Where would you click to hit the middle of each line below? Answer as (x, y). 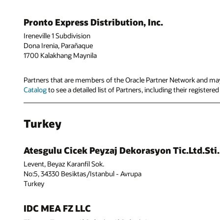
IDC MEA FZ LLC (57, 208)
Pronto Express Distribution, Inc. (93, 22)
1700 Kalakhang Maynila (60, 55)
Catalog (35, 90)
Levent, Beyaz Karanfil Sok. (64, 164)
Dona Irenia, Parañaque (58, 46)
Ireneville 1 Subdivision (57, 36)
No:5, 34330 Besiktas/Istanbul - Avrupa (82, 174)
